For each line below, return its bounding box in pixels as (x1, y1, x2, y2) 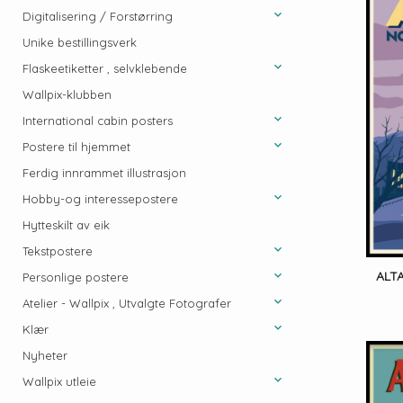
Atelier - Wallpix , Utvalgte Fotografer (22, 296, 231, 310)
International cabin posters (22, 113, 173, 128)
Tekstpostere (22, 244, 93, 258)
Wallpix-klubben (22, 87, 112, 102)
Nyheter (22, 348, 67, 363)
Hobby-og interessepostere (22, 192, 178, 206)
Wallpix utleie (22, 374, 96, 389)
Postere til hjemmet (22, 139, 130, 154)
